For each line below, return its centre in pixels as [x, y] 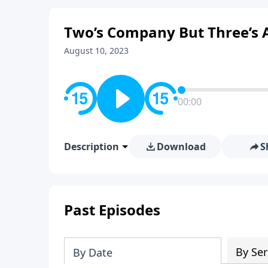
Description [92, 146]
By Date [93, 252]
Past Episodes [112, 209]
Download [181, 146]
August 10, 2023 [96, 50]
